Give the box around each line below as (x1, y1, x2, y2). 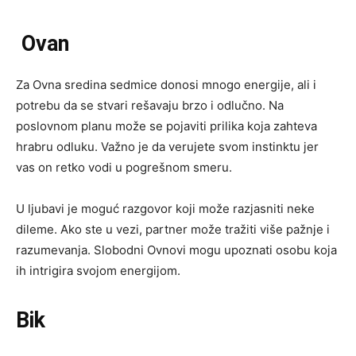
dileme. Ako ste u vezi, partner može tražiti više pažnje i (16, 222, 330, 238)
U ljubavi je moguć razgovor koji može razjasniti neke (16, 201, 315, 217)
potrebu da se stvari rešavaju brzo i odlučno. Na (16, 98, 284, 114)
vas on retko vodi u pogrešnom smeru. (16, 160, 232, 176)
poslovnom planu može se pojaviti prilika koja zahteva (16, 118, 317, 134)
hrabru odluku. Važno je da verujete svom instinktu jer (16, 139, 319, 155)
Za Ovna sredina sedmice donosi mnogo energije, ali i (16, 77, 316, 93)
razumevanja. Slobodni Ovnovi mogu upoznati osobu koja (16, 242, 337, 258)
